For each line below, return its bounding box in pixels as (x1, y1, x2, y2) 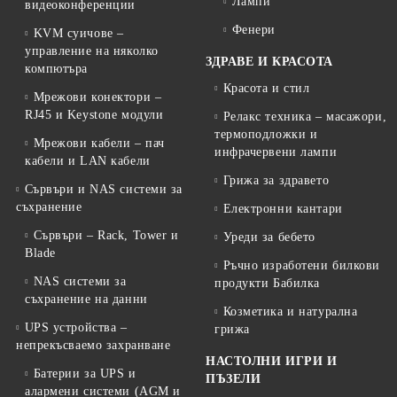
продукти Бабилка (214, 276, 320, 291)
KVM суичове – (33, 27, 124, 41)
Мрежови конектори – (33, 90, 162, 105)
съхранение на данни (25, 292, 148, 307)
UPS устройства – (24, 321, 128, 335)
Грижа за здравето (222, 174, 330, 188)
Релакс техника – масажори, (222, 110, 387, 124)
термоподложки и (214, 128, 318, 142)
